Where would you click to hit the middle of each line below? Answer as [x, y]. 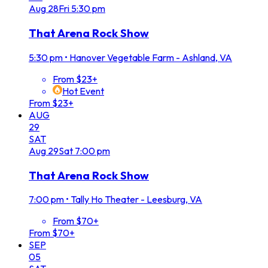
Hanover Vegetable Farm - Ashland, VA [151, 57]
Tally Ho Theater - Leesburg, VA [136, 200]
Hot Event [83, 91]
